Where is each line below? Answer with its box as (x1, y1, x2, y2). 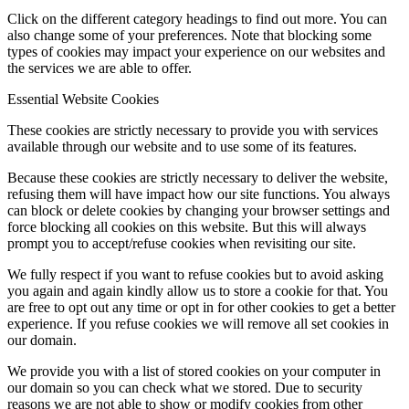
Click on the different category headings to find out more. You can (7, 10, 387, 26)
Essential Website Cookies (7, 90, 159, 107)
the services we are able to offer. (7, 59, 192, 76)
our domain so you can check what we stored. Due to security (7, 379, 362, 395)
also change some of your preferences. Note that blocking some (7, 26, 372, 43)
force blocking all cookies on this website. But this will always (7, 218, 366, 235)
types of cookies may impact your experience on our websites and (7, 43, 385, 59)
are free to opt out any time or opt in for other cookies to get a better (7, 299, 395, 315)
